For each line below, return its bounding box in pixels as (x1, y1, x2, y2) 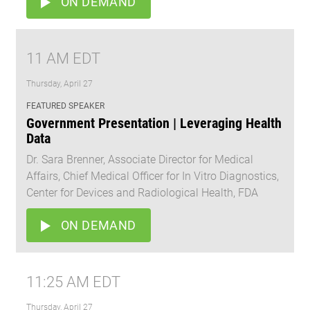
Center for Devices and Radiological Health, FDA (26, 186, 258, 200)
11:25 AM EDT (26, 273, 120, 291)
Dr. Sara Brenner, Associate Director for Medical (26, 153, 253, 167)
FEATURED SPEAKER (26, 101, 104, 111)
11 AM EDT (26, 50, 100, 68)
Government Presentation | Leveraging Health (26, 115, 282, 132)
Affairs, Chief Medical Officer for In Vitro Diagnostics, (26, 170, 279, 183)
